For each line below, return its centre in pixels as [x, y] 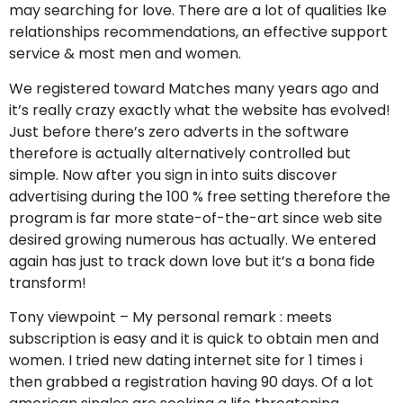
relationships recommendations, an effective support [198, 32]
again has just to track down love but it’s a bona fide [192, 261]
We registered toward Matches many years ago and [194, 88]
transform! [48, 282]
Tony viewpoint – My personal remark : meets [170, 317]
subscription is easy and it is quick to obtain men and [194, 338]
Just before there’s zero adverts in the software [179, 131]
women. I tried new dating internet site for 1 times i [186, 360]
